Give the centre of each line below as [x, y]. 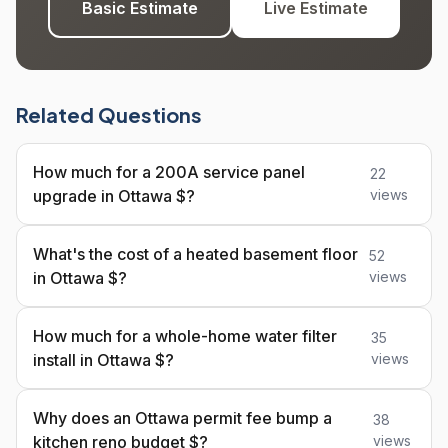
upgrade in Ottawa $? [114, 196]
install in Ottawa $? [103, 360]
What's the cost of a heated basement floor [195, 254]
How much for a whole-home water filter [185, 336]
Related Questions [109, 114]
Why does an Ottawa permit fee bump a [182, 418]
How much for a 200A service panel [169, 172]
